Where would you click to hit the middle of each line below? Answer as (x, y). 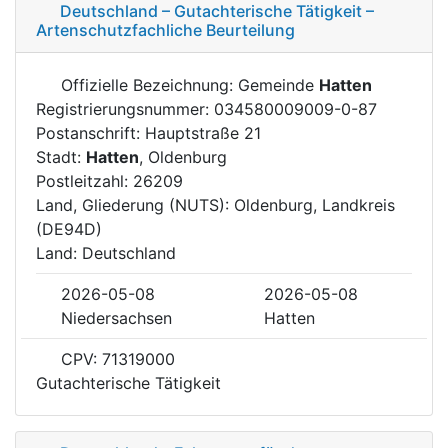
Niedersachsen (116, 317)
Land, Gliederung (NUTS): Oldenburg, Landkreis (215, 204)
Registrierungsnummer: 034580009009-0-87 (206, 108)
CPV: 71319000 (115, 358)
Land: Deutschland (106, 252)
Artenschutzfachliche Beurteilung (165, 29)
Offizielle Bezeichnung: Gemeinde (187, 84)
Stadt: (61, 156)
